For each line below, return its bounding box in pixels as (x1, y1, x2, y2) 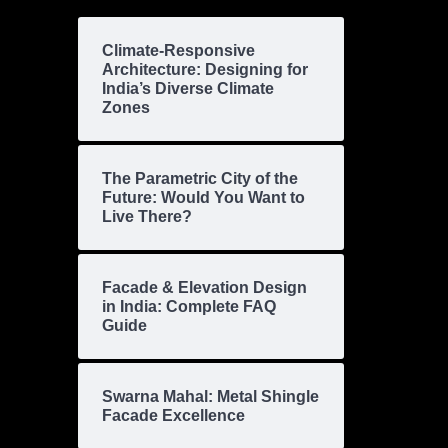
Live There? (102, 208, 192, 226)
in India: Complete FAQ (102, 298, 276, 316)
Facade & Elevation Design (102, 279, 307, 297)
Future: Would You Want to (102, 189, 305, 207)
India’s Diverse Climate (102, 80, 274, 98)
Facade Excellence (102, 407, 245, 425)
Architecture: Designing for (102, 61, 308, 79)
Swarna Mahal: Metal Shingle (102, 388, 319, 406)
